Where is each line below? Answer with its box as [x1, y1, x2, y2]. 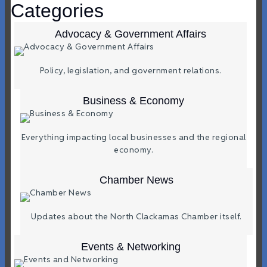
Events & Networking [80, 241, 181, 253]
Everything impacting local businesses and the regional [21, 132, 246, 143]
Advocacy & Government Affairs [55, 28, 206, 41]
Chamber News [100, 174, 173, 187]
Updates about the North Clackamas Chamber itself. [31, 211, 242, 222]
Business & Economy [83, 95, 184, 107]
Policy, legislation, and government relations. [39, 65, 222, 76]
